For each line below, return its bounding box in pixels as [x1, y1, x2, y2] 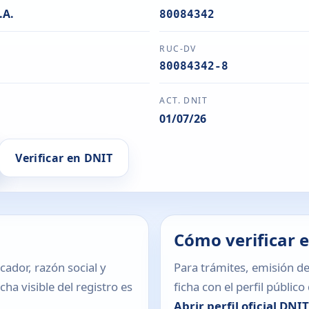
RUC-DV [159, 43, 197, 55]
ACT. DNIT [159, 94, 208, 106]
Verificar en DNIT [15, 150, 112, 166]
